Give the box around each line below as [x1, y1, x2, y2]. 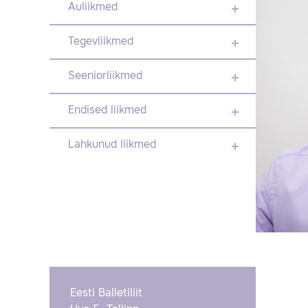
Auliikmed [68, 2, 118, 13]
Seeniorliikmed [68, 71, 142, 82]
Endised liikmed [68, 105, 146, 116]
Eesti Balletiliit [70, 287, 142, 299]
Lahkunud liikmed [68, 140, 156, 151]
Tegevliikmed [68, 36, 133, 47]
